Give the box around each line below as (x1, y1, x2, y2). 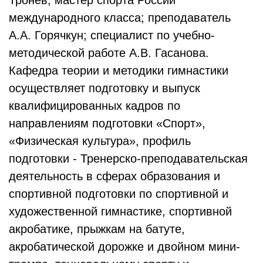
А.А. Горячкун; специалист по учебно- (9, 29, 215, 42)
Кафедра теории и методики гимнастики (9, 64, 228, 77)
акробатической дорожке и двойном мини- (9, 240, 240, 253)
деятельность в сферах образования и (9, 170, 220, 183)
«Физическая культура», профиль (9, 134, 191, 147)
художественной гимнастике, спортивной (9, 205, 232, 218)
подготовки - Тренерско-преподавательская (9, 152, 248, 165)
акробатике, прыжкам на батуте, (9, 222, 185, 235)
